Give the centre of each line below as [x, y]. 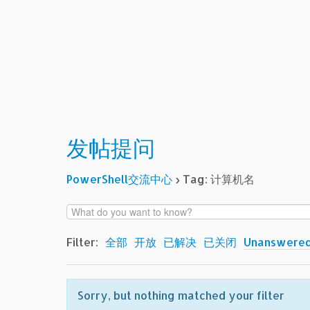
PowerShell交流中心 [119, 179]
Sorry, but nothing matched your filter [181, 295]
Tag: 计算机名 [218, 179]
